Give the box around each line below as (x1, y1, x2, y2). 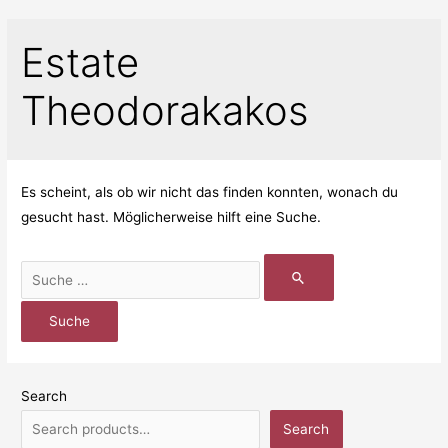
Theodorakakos (21, 86, 310, 136)
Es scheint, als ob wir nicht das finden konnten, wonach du (21, 184, 399, 201)
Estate (21, 38, 140, 88)
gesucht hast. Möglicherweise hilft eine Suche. (21, 209, 322, 226)
